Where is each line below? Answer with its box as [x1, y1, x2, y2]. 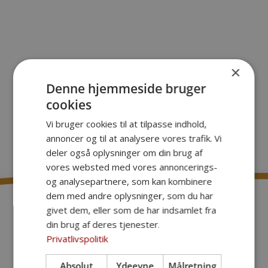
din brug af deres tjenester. [46, 218, 160, 230]
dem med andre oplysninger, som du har [46, 190, 214, 202]
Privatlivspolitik [46, 233, 108, 245]
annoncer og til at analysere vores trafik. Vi [46, 132, 222, 144]
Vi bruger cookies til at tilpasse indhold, [46, 118, 207, 130]
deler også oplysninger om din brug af [46, 147, 203, 159]
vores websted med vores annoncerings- [46, 161, 218, 173]
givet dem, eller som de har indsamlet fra [46, 204, 217, 216]
